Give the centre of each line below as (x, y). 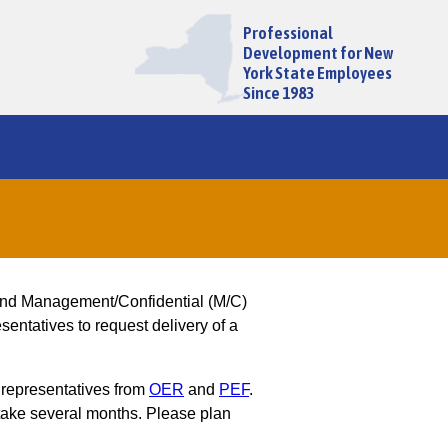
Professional (287, 32)
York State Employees (317, 72)
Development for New (317, 52)
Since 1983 (278, 92)
